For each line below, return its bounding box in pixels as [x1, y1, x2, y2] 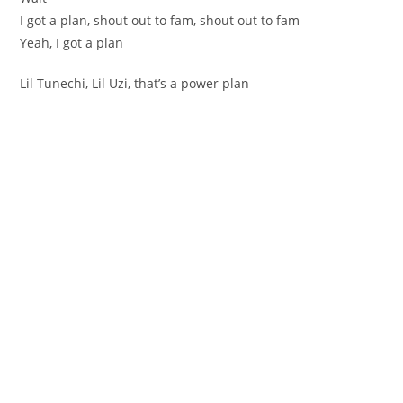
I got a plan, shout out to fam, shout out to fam [20, 11, 300, 29]
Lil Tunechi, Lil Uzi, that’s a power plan [20, 74, 250, 92]
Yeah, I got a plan [20, 33, 124, 51]
